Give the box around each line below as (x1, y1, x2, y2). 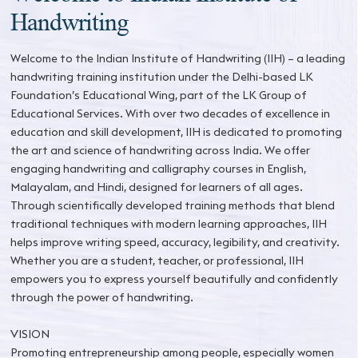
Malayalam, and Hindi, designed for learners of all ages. (10, 179, 304, 194)
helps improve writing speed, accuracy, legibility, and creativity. (10, 234, 340, 249)
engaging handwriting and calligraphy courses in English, (10, 161, 307, 176)
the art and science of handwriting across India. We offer (10, 142, 311, 157)
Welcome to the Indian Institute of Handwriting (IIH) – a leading (10, 50, 346, 66)
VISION (10, 326, 50, 341)
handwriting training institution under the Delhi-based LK (10, 69, 314, 84)
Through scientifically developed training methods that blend (10, 197, 336, 213)
